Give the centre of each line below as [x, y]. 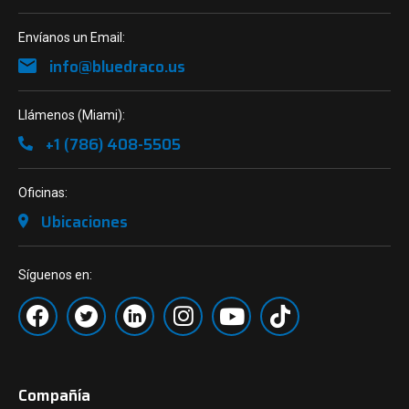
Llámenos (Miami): [72, 115]
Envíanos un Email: [72, 37]
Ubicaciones [83, 222]
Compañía [54, 395]
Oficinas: [43, 193]
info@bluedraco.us [115, 67]
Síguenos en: [55, 275]
